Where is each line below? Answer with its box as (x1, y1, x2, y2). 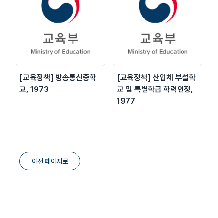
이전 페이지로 (32, 157, 68, 165)
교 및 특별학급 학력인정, (117, 84, 193, 94)
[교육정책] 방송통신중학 (19, 73, 96, 82)
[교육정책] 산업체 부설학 (117, 73, 196, 82)
